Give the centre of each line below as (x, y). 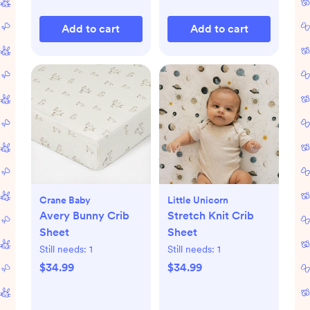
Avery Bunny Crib (84, 215)
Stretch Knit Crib (211, 215)
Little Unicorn (198, 200)
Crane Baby (65, 200)
